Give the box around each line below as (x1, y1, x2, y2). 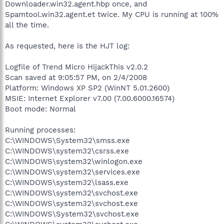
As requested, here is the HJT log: (5, 41, 129, 50)
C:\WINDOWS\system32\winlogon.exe (5, 156, 142, 166)
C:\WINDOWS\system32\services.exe (5, 167, 140, 176)
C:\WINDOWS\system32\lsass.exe (5, 177, 128, 187)
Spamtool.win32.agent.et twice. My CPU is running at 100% (5, 9, 218, 19)
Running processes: (5, 125, 75, 134)
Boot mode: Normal (5, 104, 76, 113)
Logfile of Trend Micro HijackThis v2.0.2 (5, 62, 148, 71)
